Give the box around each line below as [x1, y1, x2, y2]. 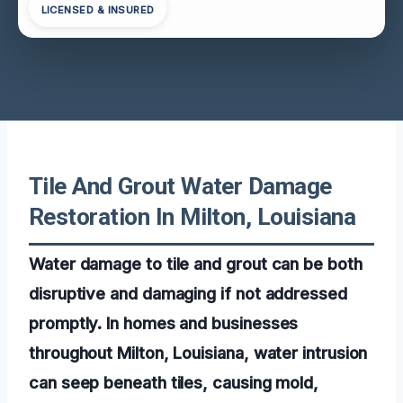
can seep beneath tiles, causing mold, [29, 372, 319, 392]
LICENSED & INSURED [40, 4, 155, 17]
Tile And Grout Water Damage [29, 172, 332, 200]
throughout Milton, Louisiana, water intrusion [29, 342, 368, 363]
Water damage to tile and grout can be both [29, 253, 363, 273]
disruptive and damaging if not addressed [29, 282, 347, 303]
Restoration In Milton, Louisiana [29, 202, 356, 230]
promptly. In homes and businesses [29, 312, 299, 333]
